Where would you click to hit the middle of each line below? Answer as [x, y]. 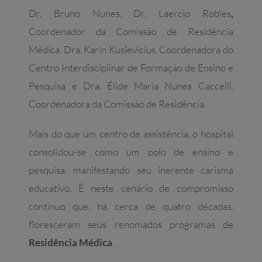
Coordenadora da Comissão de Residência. [118, 104]
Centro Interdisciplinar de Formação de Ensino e [131, 68]
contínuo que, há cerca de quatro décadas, [131, 206]
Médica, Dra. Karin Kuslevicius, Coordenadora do [131, 50]
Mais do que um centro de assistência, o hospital [131, 134]
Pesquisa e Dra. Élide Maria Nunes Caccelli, [131, 86]
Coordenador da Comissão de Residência [131, 32]
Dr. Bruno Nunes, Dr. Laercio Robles [130, 13]
